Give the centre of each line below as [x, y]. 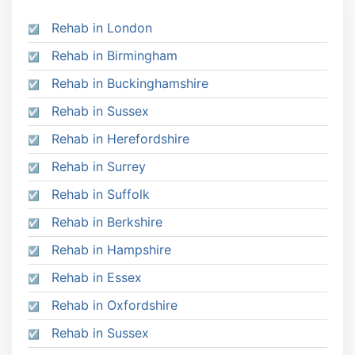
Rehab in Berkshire [107, 222]
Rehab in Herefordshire [120, 139]
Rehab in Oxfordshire [115, 305]
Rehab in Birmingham [115, 56]
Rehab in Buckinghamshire [130, 84]
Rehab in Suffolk [101, 195]
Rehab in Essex [97, 278]
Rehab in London [102, 28]
